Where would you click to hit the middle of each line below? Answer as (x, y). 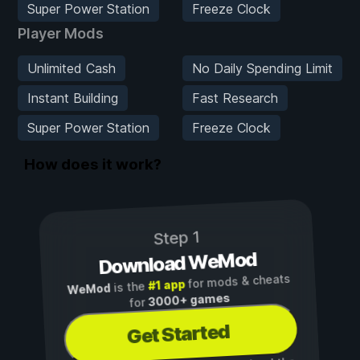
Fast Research (235, 98)
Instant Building (73, 98)
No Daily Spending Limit (262, 68)
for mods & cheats (237, 282)
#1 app (167, 285)
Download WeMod (178, 264)
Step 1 (176, 239)
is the (129, 287)
